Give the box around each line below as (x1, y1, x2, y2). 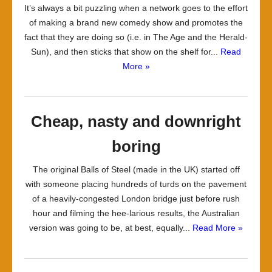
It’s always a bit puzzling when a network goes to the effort (24, 3, 248, 13)
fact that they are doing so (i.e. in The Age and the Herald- (24, 32, 248, 42)
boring (111, 137, 161, 155)
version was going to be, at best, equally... (29, 223, 192, 233)
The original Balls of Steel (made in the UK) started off (32, 165, 240, 174)
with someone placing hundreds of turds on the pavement (25, 179, 246, 189)
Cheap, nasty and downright (31, 112, 241, 131)
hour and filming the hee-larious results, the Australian (32, 208, 240, 218)
